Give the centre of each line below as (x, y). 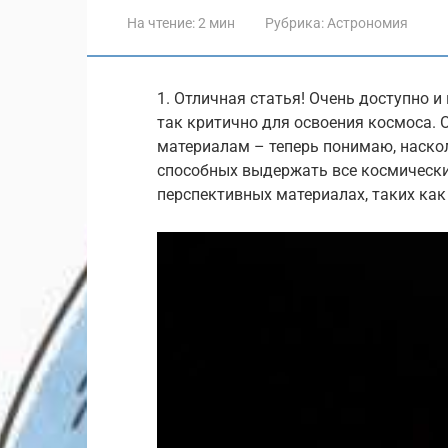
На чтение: (161, 22)
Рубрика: (294, 22)
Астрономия (367, 22)
